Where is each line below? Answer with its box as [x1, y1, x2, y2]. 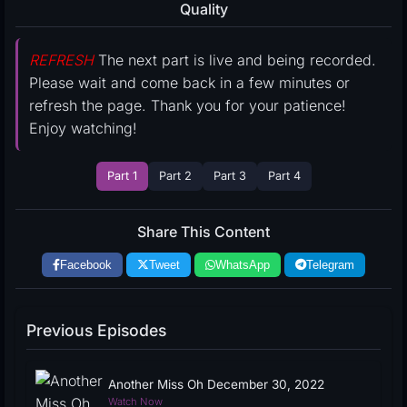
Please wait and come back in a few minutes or [29, 74, 350, 92]
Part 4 [267, 169, 301, 183]
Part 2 [158, 169, 192, 183]
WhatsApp [215, 258, 270, 272]
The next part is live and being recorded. [94, 51, 376, 69]
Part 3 [213, 169, 246, 183]
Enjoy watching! [29, 119, 137, 137]
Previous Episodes [26, 321, 166, 340]
